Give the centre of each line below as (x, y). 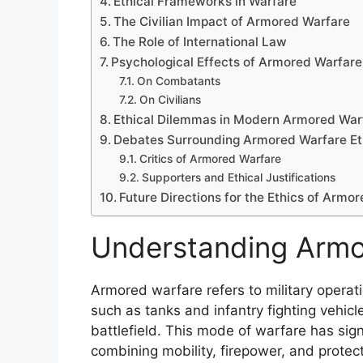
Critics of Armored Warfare (210, 159)
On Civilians (170, 100)
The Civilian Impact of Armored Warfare (232, 22)
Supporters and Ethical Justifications (238, 178)
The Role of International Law (200, 42)
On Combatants (178, 81)
